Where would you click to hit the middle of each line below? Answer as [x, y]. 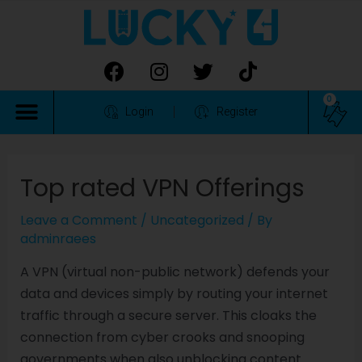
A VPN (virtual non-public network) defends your [175, 271]
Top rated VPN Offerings [162, 188]
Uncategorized [197, 220]
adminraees [58, 238]
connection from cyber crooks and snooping [162, 337]
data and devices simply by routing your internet [174, 293]
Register [237, 112]
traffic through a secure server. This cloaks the [168, 315]
